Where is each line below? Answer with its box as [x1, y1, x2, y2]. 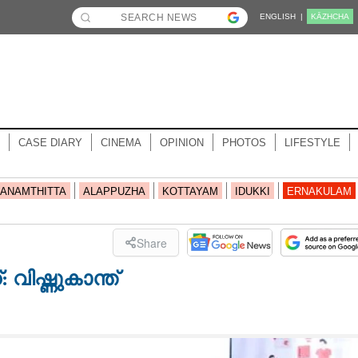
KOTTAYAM [161, 185, 218, 197]
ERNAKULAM [286, 185, 352, 197]
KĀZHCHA [311, 12, 349, 21]
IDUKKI [234, 185, 270, 197]
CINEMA [100, 137, 141, 149]
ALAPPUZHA [82, 185, 145, 197]
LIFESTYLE [284, 137, 340, 149]
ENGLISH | [260, 12, 303, 21]
